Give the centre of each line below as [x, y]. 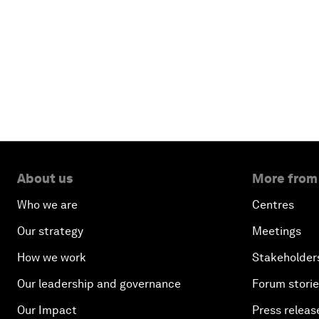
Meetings [277, 231]
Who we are [47, 205]
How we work [52, 257]
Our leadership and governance [99, 284]
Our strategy [50, 231]
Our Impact [47, 310]
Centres [273, 205]
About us [45, 178]
